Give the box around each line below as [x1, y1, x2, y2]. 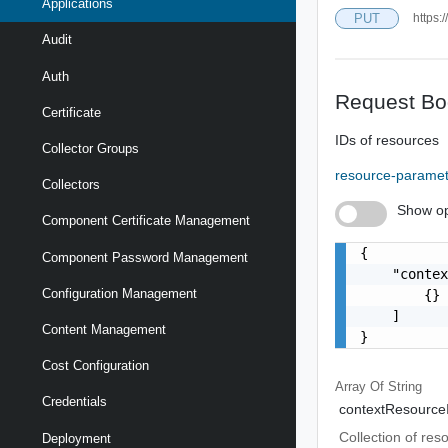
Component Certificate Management [42, 213, 250, 229]
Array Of [335, 378, 389, 394]
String [388, 378, 423, 394]
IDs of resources [335, 131, 440, 148]
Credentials [42, 394, 107, 410]
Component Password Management [42, 249, 248, 265]
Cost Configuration [42, 358, 149, 374]
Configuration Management [42, 285, 197, 301]
